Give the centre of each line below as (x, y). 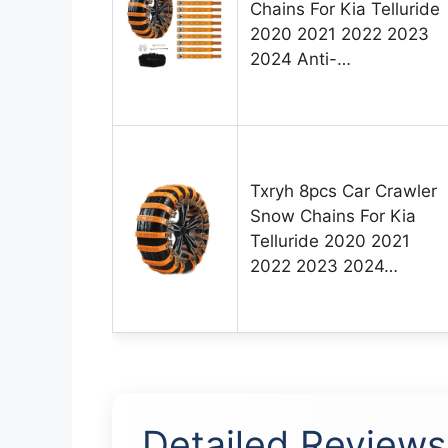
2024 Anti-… (300, 59)
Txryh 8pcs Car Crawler (343, 191)
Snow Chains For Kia (333, 216)
